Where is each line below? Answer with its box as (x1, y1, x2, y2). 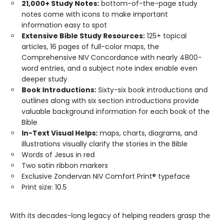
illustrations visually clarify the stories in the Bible (22, 139, 188, 149)
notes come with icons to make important (22, 9, 168, 19)
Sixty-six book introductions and (96, 85, 208, 95)
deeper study (22, 74, 67, 84)
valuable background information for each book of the (22, 107, 210, 116)
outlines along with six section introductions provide (22, 96, 199, 106)
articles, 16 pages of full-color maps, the (22, 42, 159, 52)
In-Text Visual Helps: (22, 128, 98, 138)
